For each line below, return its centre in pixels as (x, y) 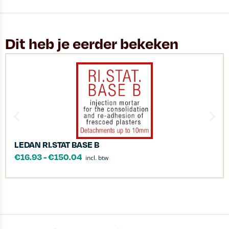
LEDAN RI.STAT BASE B (57, 144)
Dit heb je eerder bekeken (92, 43)
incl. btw (97, 158)
